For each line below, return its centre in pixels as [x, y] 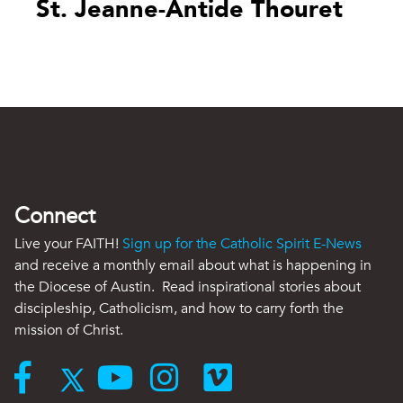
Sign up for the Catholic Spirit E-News [242, 244]
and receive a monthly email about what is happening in [193, 266]
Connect [55, 217]
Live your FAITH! [68, 244]
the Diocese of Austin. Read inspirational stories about [188, 287]
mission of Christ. [69, 331]
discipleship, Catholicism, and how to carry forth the [179, 309]
